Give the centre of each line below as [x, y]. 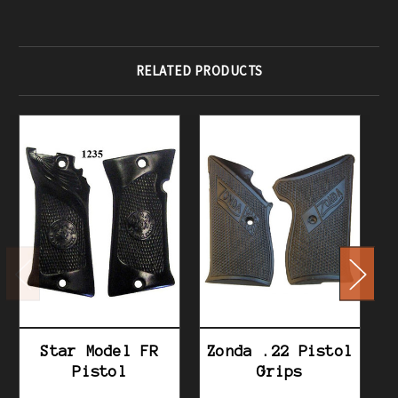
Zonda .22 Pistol [280, 350]
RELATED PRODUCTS [199, 71]
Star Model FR [99, 350]
